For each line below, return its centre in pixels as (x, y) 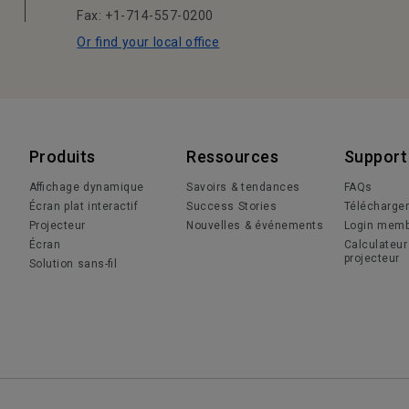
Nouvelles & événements (255, 225)
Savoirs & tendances (243, 187)
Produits (62, 157)
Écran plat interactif (84, 206)
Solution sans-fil (73, 264)
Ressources (233, 157)
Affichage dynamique (86, 187)
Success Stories (232, 206)
